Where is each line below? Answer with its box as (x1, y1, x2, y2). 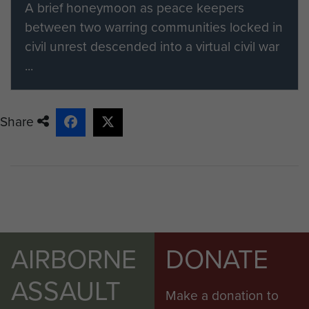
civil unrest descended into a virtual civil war (25, 36, 279, 57)
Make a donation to (166, 286, 279, 306)
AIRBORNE (11, 240, 137, 279)
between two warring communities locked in (25, 17, 283, 37)
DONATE (166, 240, 268, 279)
